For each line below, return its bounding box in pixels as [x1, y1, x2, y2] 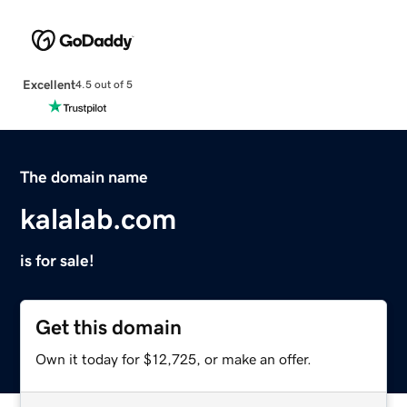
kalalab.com [20, 203, 177, 233]
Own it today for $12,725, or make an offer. [35, 351, 313, 366]
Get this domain [35, 316, 183, 338]
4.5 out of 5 [74, 79, 133, 91]
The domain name [20, 168, 149, 185]
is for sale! [20, 252, 95, 269]
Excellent [22, 77, 75, 91]
